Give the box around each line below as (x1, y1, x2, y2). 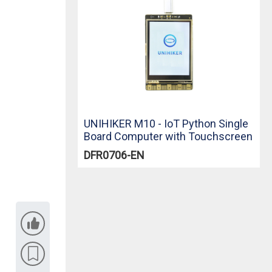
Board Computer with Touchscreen (84, 130, 253, 143)
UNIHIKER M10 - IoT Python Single (84, 117, 248, 130)
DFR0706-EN (84, 149, 144, 161)
